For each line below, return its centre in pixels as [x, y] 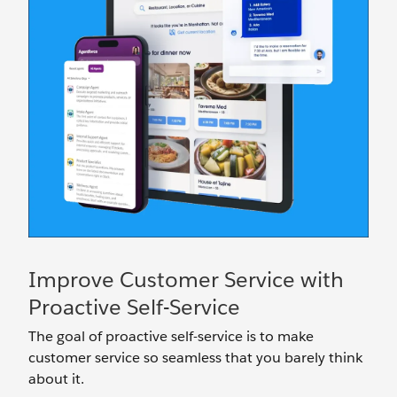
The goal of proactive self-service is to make [171, 336]
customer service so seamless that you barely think [195, 358]
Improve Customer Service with [186, 280]
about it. [56, 379]
